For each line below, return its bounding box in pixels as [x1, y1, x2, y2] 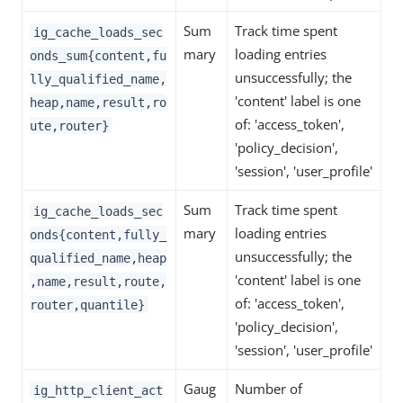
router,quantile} [30, 297, 145, 312]
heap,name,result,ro [30, 94, 166, 110]
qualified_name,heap [30, 250, 166, 265]
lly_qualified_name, [30, 71, 166, 86]
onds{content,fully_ [30, 227, 166, 242]
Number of [235, 380, 302, 399]
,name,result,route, [30, 273, 166, 289]
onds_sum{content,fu [30, 48, 166, 63]
